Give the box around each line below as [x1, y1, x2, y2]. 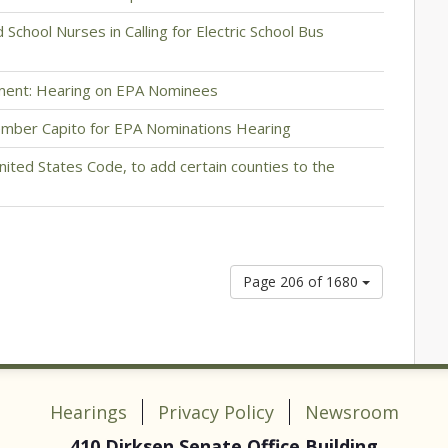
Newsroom [304, 400, 399, 424]
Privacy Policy [157, 400, 274, 424]
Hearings [49, 400, 127, 424]
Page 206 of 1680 [243, 272, 362, 291]
